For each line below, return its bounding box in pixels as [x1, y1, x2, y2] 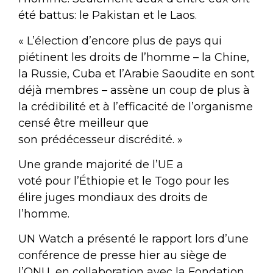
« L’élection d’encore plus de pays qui [18, 34, 222, 48]
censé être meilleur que [18, 116, 149, 130]
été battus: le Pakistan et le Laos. [18, 9, 197, 23]
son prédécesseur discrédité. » [18, 132, 183, 146]
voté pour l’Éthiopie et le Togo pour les [18, 174, 229, 188]
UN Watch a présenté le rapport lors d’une [18, 232, 249, 246]
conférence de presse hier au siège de [18, 249, 227, 263]
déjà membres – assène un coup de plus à [18, 83, 250, 97]
